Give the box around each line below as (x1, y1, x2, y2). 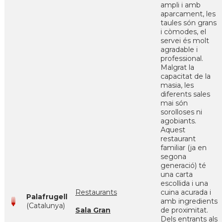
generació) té (161, 161, 206, 170)
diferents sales (161, 90, 210, 99)
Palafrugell (26, 192, 67, 201)
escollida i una (161, 179, 208, 188)
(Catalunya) (26, 201, 65, 210)
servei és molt (161, 36, 209, 45)
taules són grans (161, 18, 217, 27)
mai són (161, 99, 188, 108)
